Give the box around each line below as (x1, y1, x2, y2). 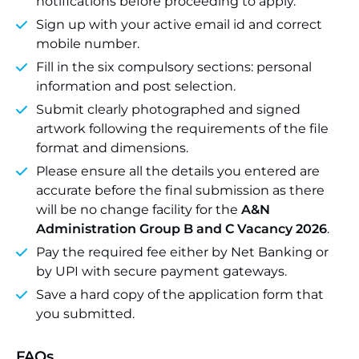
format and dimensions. (36, 140, 188, 155)
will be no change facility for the (36, 202, 241, 217)
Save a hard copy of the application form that (36, 287, 324, 302)
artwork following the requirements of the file (36, 121, 329, 136)
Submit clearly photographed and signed (36, 102, 301, 117)
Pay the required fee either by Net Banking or (36, 244, 329, 260)
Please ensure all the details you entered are (36, 163, 320, 179)
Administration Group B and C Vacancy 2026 (36, 221, 327, 236)
